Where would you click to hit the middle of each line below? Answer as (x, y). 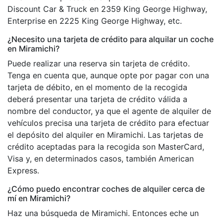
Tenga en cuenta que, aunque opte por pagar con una (108, 75)
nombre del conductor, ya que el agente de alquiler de (109, 111)
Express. (23, 170)
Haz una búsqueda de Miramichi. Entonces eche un (103, 213)
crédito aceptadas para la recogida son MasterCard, (106, 146)
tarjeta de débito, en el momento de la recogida (97, 87)
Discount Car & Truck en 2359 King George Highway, (107, 9)
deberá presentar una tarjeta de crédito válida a (97, 99)
